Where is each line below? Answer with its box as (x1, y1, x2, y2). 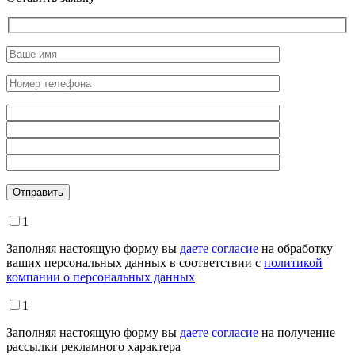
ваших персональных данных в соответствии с (6, 255, 264, 269)
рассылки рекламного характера (6, 339, 181, 353)
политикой (264, 255, 323, 269)
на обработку (258, 241, 333, 255)
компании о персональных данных (6, 269, 195, 284)
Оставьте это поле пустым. (6, 183, 151, 197)
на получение (258, 325, 335, 339)
